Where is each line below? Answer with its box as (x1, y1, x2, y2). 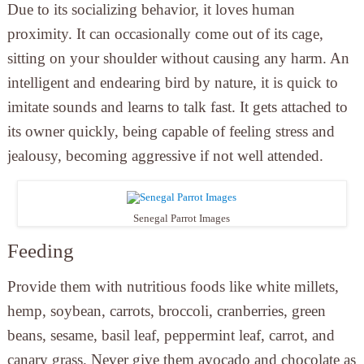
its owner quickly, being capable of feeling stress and (6, 123, 335, 141)
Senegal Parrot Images (133, 212, 231, 225)
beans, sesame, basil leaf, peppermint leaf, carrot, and (6, 327, 335, 344)
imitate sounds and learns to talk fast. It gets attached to (6, 98, 348, 116)
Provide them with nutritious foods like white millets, (6, 278, 339, 296)
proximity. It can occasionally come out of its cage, (6, 25, 323, 43)
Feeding (6, 240, 74, 262)
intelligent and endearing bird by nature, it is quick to (6, 74, 338, 92)
